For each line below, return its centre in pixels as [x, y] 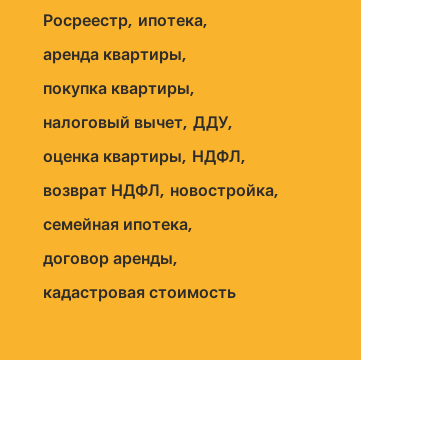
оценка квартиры [112, 156]
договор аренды [108, 258]
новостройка [222, 190]
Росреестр [85, 20]
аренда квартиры [112, 54]
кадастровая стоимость [139, 292]
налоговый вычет [113, 122]
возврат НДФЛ [101, 190]
